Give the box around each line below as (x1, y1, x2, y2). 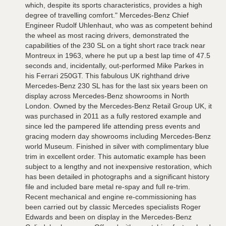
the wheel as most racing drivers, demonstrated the (25, 31, 189, 39)
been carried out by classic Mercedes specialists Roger (25, 203, 201, 211)
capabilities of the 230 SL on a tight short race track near (25, 41, 205, 49)
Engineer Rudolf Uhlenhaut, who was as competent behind (25, 21, 212, 29)
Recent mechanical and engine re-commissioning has (25, 193, 196, 201)
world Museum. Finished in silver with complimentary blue (25, 142, 209, 150)
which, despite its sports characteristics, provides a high (25, 1, 202, 9)
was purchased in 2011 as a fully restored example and (25, 112, 201, 120)
